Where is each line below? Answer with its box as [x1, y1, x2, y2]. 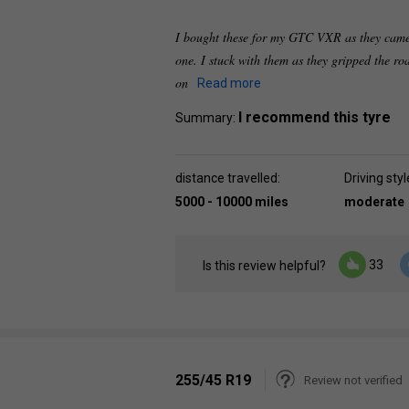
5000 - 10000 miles [175, 194, 288, 209]
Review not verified [304, 373, 403, 387]
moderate [344, 194, 404, 209]
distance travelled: [175, 171, 280, 185]
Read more [197, 76, 261, 90]
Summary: [175, 110, 238, 125]
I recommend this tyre [238, 109, 391, 126]
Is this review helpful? [203, 258, 326, 274]
